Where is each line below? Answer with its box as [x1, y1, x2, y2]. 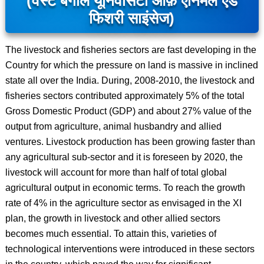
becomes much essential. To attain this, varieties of [5, 229, 216, 239]
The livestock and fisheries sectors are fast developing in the [5, 45, 256, 55]
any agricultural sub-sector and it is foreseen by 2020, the [5, 152, 243, 162]
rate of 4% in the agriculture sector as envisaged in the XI [5, 198, 242, 208]
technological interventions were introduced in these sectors [5, 244, 255, 254]
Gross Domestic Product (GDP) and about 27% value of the [5, 106, 252, 116]
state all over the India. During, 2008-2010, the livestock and [5, 75, 255, 85]
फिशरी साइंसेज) [89, 10, 175, 27]
